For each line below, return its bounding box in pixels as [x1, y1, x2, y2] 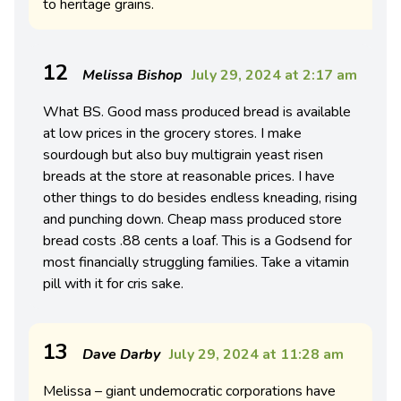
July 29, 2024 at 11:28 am [169, 345, 344, 365]
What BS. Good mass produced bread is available [43, 102, 351, 123]
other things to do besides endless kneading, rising [43, 188, 357, 209]
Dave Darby [82, 345, 160, 365]
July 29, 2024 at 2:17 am [192, 65, 357, 86]
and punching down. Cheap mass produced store [43, 209, 342, 230]
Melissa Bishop [82, 65, 183, 86]
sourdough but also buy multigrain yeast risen [43, 145, 323, 166]
